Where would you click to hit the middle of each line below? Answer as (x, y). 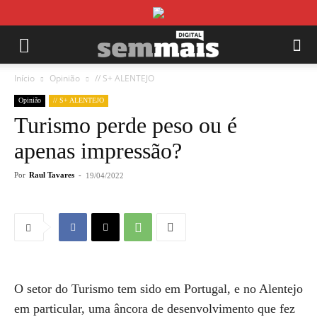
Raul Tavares (52, 175)
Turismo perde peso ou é (126, 125)
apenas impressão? (98, 151)
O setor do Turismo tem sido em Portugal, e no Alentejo (158, 289)
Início (24, 78)
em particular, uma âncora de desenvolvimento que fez (155, 309)
